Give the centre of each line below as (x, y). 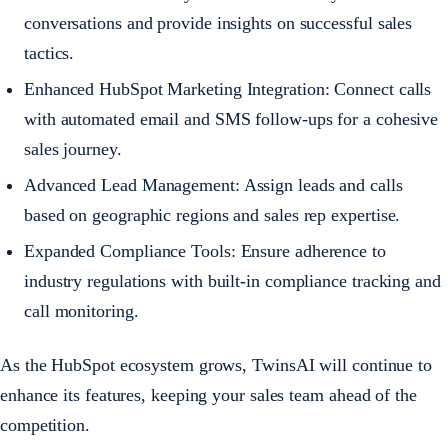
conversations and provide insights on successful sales (218, 23)
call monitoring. (81, 311)
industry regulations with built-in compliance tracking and (232, 281)
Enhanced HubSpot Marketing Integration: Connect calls (228, 89)
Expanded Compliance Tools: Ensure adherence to (205, 251)
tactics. (49, 53)
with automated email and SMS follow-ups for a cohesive (231, 119)
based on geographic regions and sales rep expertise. (212, 215)
